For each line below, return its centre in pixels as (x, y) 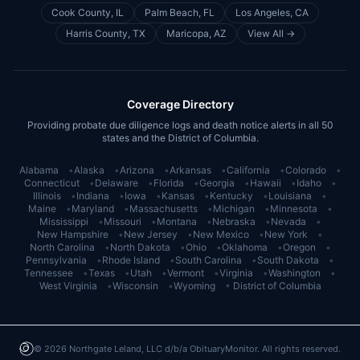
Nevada (288, 221)
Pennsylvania (56, 260)
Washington (295, 273)
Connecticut (51, 183)
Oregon (299, 247)
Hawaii (265, 183)
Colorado (305, 170)
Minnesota (293, 209)
